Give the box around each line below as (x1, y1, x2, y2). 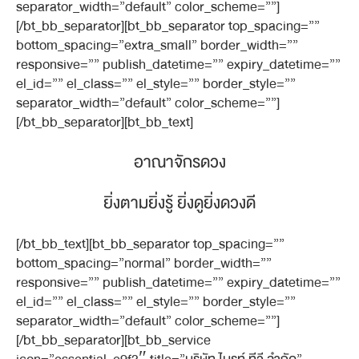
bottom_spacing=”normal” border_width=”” (16, 252, 272, 275)
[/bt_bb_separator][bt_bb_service (16, 329, 211, 352)
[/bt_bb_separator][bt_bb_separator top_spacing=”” (16, 14, 320, 38)
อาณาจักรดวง (133, 148, 226, 176)
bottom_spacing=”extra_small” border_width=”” (16, 34, 298, 57)
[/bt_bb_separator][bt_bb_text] (16, 111, 193, 134)
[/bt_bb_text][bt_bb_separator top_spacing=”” (16, 232, 284, 256)
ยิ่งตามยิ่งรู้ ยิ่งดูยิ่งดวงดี (103, 189, 256, 217)
